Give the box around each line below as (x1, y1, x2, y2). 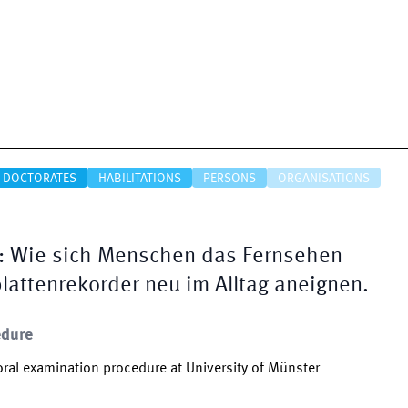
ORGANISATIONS (278, 172, 370, 185)
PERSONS (203, 172, 256, 185)
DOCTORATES (3, 172, 76, 185)
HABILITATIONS (98, 172, 181, 185)
